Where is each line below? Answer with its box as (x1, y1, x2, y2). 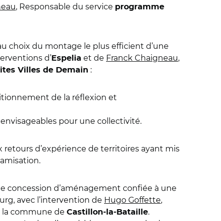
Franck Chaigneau (106, 53, 178, 63)
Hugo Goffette (104, 195, 161, 205)
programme (115, 3, 164, 11)
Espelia (51, 54, 81, 62)
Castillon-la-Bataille (67, 208, 148, 216)
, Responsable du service (16, 2, 115, 11)
